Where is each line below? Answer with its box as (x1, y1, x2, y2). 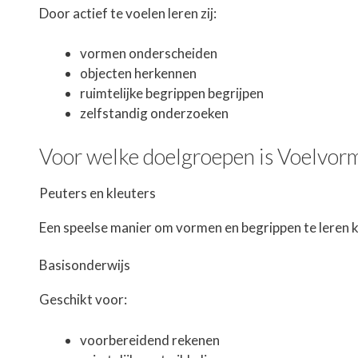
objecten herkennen (80, 65, 197, 82)
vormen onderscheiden (80, 45, 217, 62)
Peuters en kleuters (39, 184, 156, 201)
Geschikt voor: (39, 291, 127, 308)
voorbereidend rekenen (80, 331, 220, 348)
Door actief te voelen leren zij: (39, 4, 217, 22)
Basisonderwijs (39, 257, 130, 274)
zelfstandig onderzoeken (80, 105, 229, 122)
